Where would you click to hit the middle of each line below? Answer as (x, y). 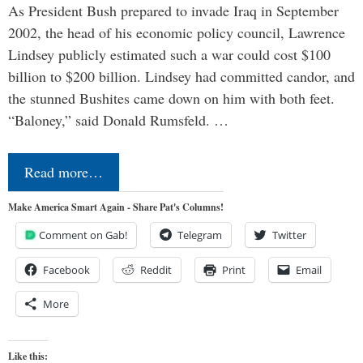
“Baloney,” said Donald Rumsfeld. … (118, 120)
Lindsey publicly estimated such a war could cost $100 (169, 54)
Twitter (289, 235)
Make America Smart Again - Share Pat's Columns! (116, 207)
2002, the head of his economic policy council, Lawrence (177, 32)
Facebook (66, 270)
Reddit (156, 270)
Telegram (200, 235)
